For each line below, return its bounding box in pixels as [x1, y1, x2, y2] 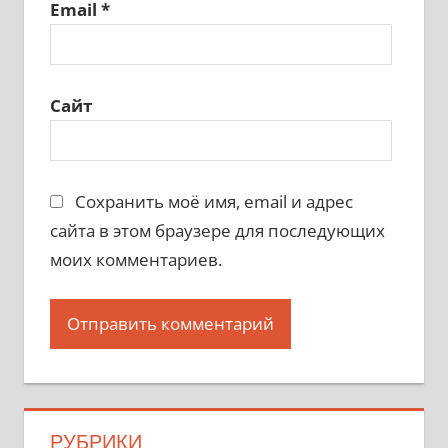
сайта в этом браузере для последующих [49, 218, 385, 242]
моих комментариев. [49, 247, 222, 271]
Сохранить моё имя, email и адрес [75, 189, 353, 213]
